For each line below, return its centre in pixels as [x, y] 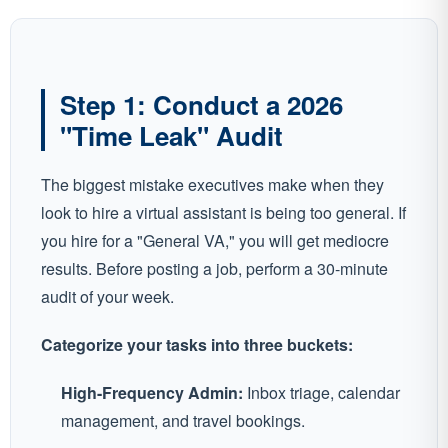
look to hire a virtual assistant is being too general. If [223, 213]
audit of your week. [107, 297]
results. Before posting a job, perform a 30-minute [214, 269]
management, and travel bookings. [183, 421]
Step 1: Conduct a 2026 [201, 105]
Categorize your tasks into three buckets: [197, 345]
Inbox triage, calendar [321, 393]
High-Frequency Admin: [152, 393]
